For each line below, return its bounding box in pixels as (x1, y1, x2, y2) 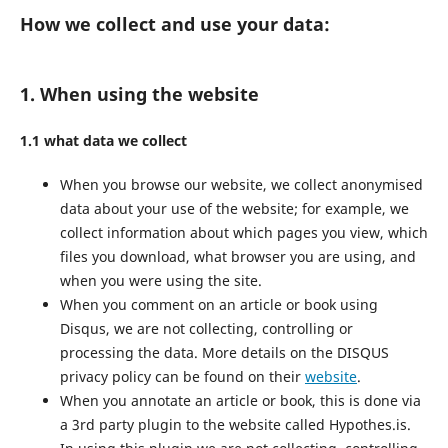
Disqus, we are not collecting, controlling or (59, 319, 353, 339)
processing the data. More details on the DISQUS (59, 343, 389, 363)
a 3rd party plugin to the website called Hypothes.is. (59, 415, 411, 435)
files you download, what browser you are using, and (59, 247, 416, 267)
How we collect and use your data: (19, 12, 330, 37)
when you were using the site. (59, 271, 262, 291)
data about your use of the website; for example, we (59, 199, 409, 219)
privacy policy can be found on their (59, 367, 305, 387)
